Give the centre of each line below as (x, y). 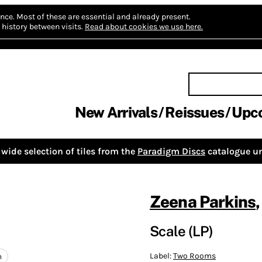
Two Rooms (194, 256)
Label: (161, 256)
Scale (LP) (181, 231)
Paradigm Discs (171, 151)
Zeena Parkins (203, 201)
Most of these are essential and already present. (104, 17)
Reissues (194, 112)
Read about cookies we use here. (144, 27)
